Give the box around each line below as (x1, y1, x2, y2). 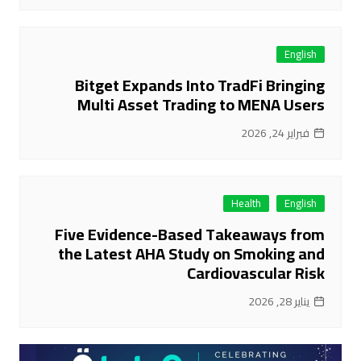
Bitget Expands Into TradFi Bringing (75, 70, 326, 101)
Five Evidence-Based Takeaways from (55, 219, 326, 250)
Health (231, 193, 262, 214)
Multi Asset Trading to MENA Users (77, 89, 326, 120)
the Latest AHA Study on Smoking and (58, 239, 326, 269)
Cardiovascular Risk (187, 258, 326, 288)
